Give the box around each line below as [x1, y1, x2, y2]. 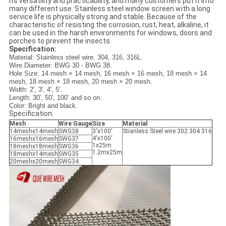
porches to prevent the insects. [9, 37, 111, 45]
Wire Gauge [58, 120, 92, 128]
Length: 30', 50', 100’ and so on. [9, 94, 102, 102]
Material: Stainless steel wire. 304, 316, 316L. [9, 53, 143, 62]
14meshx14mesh [9, 128, 58, 135]
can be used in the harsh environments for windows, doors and [9, 29, 212, 37]
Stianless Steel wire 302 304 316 [122, 128, 212, 135]
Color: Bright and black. [9, 102, 78, 110]
